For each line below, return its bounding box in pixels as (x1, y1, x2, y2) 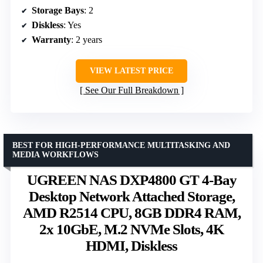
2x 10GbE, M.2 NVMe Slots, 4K (39, 221, 224, 238)
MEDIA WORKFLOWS (12, 150, 99, 160)
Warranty (32, 35, 71, 45)
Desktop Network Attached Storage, (28, 188, 235, 205)
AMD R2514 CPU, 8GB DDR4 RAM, (22, 205, 241, 221)
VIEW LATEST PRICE (90, 66, 173, 76)
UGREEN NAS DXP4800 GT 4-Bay (26, 172, 237, 188)
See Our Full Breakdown (85, 85, 178, 96)
